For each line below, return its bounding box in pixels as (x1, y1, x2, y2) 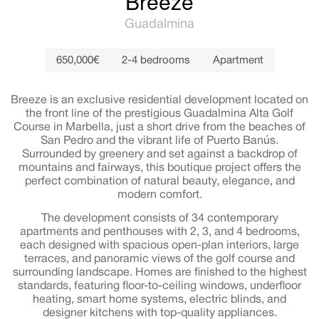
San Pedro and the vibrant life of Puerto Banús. (41, 136, 278, 147)
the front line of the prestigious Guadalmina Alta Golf (26, 109, 293, 120)
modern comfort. (117, 190, 202, 201)
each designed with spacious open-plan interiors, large (20, 241, 299, 251)
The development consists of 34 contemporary (41, 214, 278, 224)
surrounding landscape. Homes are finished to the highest (12, 268, 307, 278)
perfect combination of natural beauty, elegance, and (24, 177, 295, 187)
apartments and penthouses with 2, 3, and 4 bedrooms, (19, 227, 300, 238)
